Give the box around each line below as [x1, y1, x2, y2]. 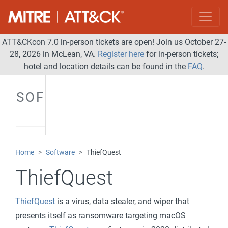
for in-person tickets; [144, 49, 218, 59]
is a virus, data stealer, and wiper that [55, 196, 189, 206]
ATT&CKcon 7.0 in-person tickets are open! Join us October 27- [2, 37, 226, 47]
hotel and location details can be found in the [23, 62, 188, 71]
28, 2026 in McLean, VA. [10, 49, 98, 59]
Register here [98, 49, 144, 59]
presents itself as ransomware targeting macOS [15, 211, 186, 220]
